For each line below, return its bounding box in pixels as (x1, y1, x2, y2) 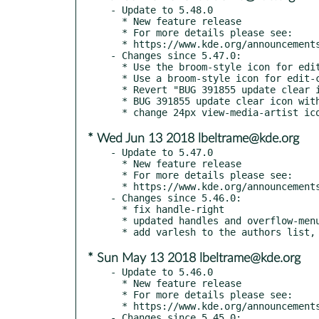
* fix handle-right (110, 203, 122, 215)
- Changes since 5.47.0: (110, 49, 241, 61)
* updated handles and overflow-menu (110, 214, 122, 226)
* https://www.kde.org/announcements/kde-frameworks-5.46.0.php (110, 300, 122, 312)
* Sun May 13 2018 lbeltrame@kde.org (88, 251, 300, 265)
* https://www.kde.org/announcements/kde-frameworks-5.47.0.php (110, 180, 122, 192)
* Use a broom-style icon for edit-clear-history (110, 72, 122, 84)
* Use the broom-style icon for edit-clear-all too (110, 61, 122, 73)
